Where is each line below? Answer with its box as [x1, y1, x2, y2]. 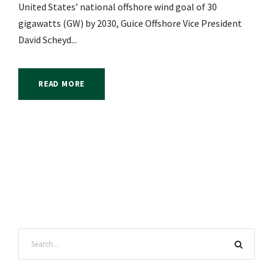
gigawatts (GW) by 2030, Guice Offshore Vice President [18, 17, 242, 30]
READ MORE [38, 79, 85, 90]
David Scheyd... [18, 34, 77, 46]
